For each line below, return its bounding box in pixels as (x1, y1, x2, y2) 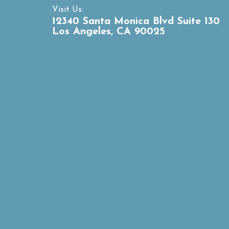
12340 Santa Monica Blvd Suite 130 (52, 16, 220, 27)
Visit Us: (52, 6, 83, 14)
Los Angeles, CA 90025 (52, 27, 165, 37)
